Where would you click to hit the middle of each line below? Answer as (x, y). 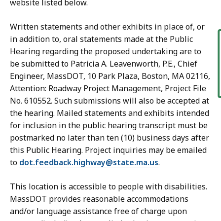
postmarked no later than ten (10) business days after (110, 138)
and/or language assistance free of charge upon (98, 211)
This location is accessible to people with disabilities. (109, 187)
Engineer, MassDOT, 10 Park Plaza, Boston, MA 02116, (110, 76)
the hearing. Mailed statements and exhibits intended (110, 113)
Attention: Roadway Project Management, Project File (108, 89)
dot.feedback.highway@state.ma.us (89, 163)
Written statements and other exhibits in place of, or (107, 27)
